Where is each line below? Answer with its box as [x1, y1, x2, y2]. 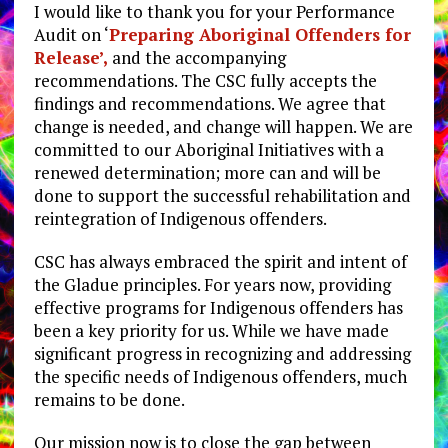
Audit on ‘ [33, 23, 109, 47]
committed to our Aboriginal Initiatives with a [33, 138, 384, 162]
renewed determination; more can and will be [33, 161, 381, 185]
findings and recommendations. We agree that [33, 92, 386, 116]
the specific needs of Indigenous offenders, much [33, 365, 407, 389]
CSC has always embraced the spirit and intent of [33, 250, 407, 274]
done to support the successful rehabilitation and [33, 184, 411, 208]
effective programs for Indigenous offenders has [33, 296, 403, 320]
